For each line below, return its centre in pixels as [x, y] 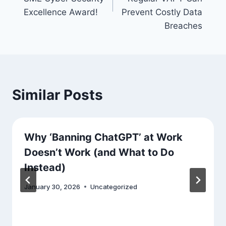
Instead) [45, 168]
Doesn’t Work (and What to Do [99, 153]
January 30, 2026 [52, 187]
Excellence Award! [61, 12]
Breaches [184, 26]
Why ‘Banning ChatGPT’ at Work [103, 137]
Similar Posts [58, 95]
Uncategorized [114, 187]
